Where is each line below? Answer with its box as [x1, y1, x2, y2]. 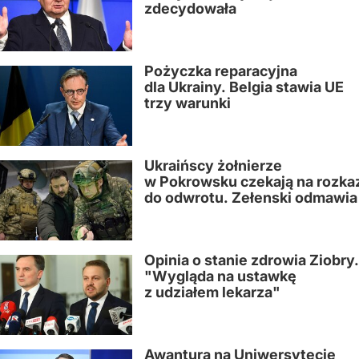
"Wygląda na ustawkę [144, 268, 296, 284]
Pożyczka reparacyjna [144, 63, 297, 79]
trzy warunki [144, 95, 231, 111]
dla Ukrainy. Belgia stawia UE [144, 79, 344, 95]
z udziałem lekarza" [144, 284, 280, 301]
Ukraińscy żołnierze [144, 157, 282, 174]
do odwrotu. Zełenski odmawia [144, 189, 357, 206]
